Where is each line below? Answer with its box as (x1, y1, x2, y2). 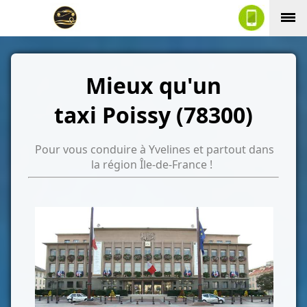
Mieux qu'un (85, 71, 221, 101)
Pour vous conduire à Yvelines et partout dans (35, 142, 275, 158)
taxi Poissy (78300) (53, 100, 253, 130)
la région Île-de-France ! (91, 157, 213, 173)
